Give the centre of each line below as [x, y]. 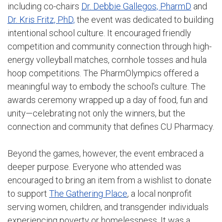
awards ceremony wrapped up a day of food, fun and [108, 100]
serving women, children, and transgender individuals [108, 207]
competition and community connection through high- [110, 46]
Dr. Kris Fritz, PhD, [41, 19]
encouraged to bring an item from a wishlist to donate [110, 180]
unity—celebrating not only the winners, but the [96, 113]
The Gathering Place [88, 193]
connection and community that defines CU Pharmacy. [111, 126]
